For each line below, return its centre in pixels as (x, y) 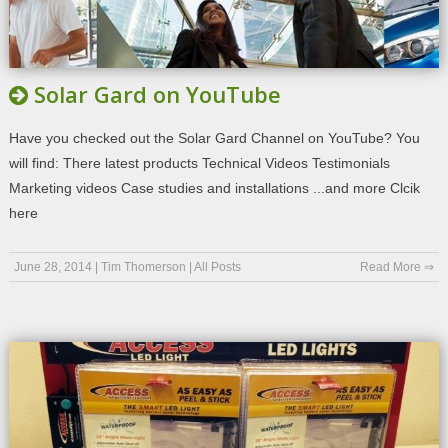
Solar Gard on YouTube (157, 93)
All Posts (217, 266)
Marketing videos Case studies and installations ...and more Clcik (214, 187)
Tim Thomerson (143, 266)
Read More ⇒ (397, 266)
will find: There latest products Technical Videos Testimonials (199, 162)
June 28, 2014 (52, 266)
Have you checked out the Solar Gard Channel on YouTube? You (214, 137)
